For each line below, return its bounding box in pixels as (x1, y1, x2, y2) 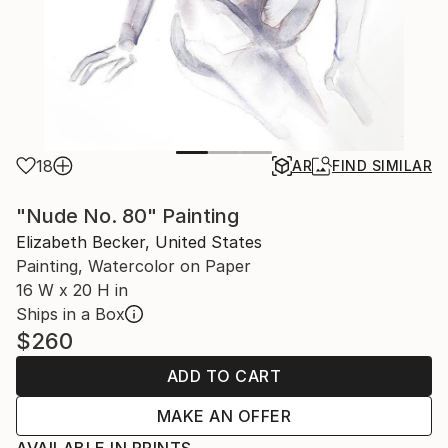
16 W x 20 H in (16, 280, 128, 300)
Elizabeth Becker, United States (16, 232, 262, 252)
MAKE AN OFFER (156, 406, 292, 426)
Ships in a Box (16, 304, 125, 324)
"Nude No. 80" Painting (16, 204, 239, 228)
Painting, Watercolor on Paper (16, 256, 251, 276)
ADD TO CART (166, 366, 282, 386)
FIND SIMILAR (332, 157, 432, 174)
